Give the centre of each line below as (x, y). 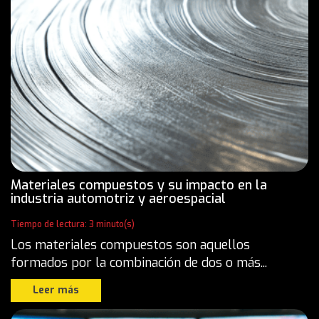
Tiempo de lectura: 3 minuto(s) (73, 224)
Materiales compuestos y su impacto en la (139, 185)
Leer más (56, 290)
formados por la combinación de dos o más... (139, 262)
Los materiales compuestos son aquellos (130, 245)
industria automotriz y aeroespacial (118, 198)
